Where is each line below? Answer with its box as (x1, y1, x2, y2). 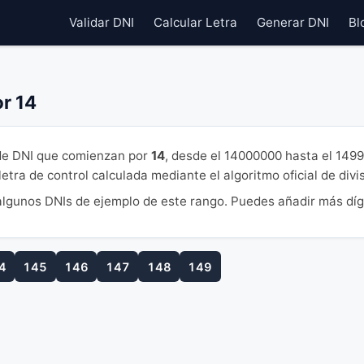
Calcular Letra (154, 15, 237, 30)
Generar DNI (257, 15, 329, 30)
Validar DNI (69, 15, 134, 30)
